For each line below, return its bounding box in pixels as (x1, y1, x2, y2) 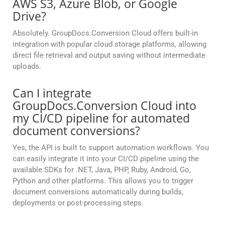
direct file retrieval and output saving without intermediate (13, 51, 205, 60)
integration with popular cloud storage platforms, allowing (13, 40, 206, 49)
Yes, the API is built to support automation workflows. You (13, 143, 209, 153)
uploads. (13, 62, 41, 71)
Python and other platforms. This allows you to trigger (13, 176, 193, 186)
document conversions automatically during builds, (13, 187, 183, 197)
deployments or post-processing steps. (13, 198, 144, 208)
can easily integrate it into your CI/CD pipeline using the (13, 154, 199, 164)
